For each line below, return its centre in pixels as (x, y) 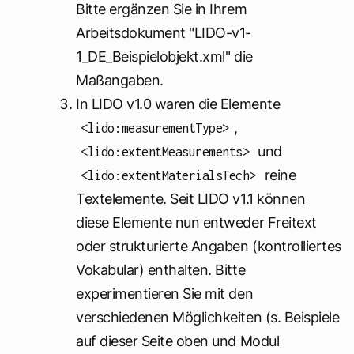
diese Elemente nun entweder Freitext (196, 223)
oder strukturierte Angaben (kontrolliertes (209, 247)
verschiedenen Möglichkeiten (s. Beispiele (208, 318)
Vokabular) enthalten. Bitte (161, 270)
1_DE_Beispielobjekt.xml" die (164, 57)
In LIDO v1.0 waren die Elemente (178, 104)
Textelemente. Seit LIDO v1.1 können (191, 199)
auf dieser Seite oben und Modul (178, 341)
